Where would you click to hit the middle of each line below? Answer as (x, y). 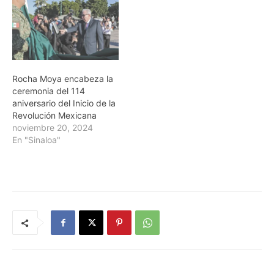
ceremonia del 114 (49, 91)
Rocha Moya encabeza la (63, 79)
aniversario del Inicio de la (64, 103)
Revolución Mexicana (54, 116)
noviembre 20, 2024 (53, 128)
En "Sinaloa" (36, 140)
